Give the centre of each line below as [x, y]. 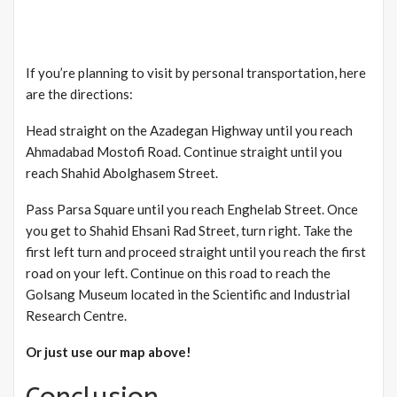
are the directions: [79, 93]
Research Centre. [76, 315]
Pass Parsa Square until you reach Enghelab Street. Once [192, 209]
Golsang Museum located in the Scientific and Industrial [188, 294]
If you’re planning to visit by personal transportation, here [196, 72]
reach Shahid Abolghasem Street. [122, 172]
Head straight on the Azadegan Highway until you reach [189, 130]
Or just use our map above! [109, 351]
